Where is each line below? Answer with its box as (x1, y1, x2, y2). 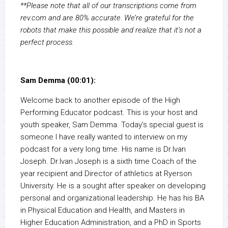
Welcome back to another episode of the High (20, 96, 180, 105)
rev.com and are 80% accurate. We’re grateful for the (20, 13, 194, 23)
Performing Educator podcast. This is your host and (20, 108, 197, 118)
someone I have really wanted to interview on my (20, 132, 187, 142)
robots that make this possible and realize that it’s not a (20, 25, 202, 35)
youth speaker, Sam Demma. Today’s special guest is (20, 120, 204, 130)
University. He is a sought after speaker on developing (20, 181, 206, 191)
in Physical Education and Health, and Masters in (20, 206, 185, 215)
